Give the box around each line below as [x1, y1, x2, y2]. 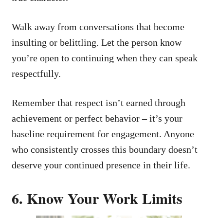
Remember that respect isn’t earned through [12, 97, 185, 108]
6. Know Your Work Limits [12, 187, 182, 209]
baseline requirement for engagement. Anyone [12, 128, 194, 139]
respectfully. [12, 68, 61, 79]
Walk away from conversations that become [12, 21, 184, 32]
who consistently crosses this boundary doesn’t [12, 144, 198, 155]
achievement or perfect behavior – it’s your [12, 112, 182, 124]
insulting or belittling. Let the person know [12, 36, 182, 48]
